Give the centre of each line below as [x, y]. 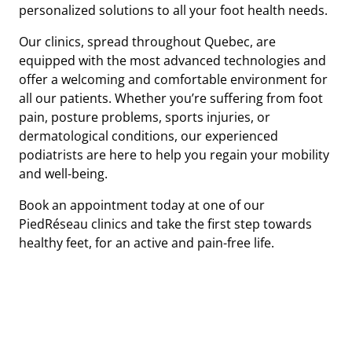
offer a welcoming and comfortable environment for [173, 79]
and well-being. [63, 173]
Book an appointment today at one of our [142, 205]
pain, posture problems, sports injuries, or [145, 117]
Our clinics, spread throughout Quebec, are [147, 41]
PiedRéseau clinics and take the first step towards [165, 224]
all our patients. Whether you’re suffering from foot [171, 98]
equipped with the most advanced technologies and [172, 60]
